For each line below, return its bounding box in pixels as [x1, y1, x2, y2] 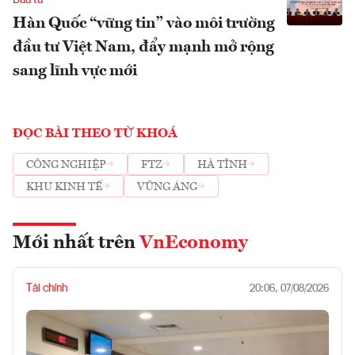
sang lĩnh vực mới [13, 63, 137, 80]
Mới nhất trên [13, 234, 139, 254]
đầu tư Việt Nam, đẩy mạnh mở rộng [13, 40, 274, 56]
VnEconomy [139, 234, 248, 254]
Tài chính [26, 283, 67, 295]
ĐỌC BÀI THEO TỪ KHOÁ [13, 128, 177, 141]
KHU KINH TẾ [26, 181, 102, 193]
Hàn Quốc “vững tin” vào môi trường [13, 16, 275, 32]
